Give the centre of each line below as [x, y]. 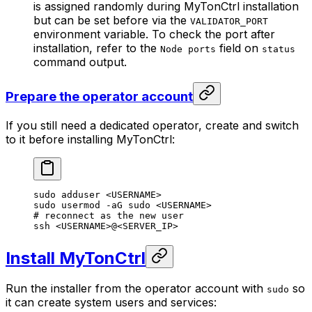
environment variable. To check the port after [154, 34]
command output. [80, 62]
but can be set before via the [112, 21]
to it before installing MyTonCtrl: [90, 139]
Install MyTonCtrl [76, 258]
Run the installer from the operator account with [136, 289]
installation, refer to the [97, 48]
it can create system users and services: [111, 303]
